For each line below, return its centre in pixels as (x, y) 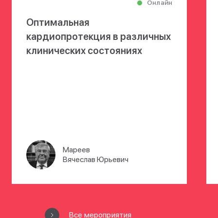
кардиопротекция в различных (99, 37)
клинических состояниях (84, 51)
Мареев (76, 150)
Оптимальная (58, 23)
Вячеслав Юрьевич (96, 160)
